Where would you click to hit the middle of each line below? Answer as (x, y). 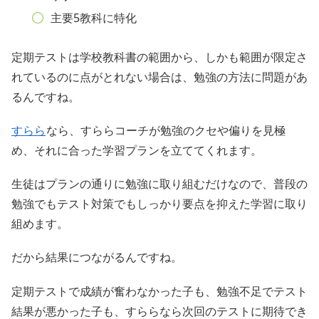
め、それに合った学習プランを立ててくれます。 (137, 151)
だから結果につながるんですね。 (97, 257)
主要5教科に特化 (93, 18)
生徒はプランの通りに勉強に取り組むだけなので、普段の (159, 184)
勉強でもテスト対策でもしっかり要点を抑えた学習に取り (159, 204)
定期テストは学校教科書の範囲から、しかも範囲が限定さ (159, 57)
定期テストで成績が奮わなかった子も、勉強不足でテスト (159, 291)
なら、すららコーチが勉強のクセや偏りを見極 (166, 131)
